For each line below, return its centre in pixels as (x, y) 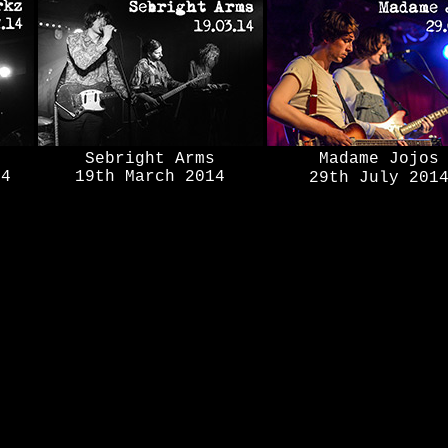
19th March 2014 (150, 177)
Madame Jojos (379, 159)
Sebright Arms (150, 159)
